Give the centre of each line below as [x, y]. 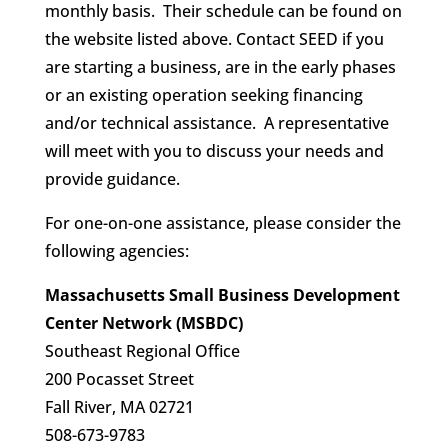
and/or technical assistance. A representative [216, 123]
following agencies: [116, 251]
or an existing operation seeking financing [203, 95]
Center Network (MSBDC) [143, 323]
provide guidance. [114, 179]
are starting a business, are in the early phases [220, 67]
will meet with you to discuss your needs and [214, 151]
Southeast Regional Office [142, 351]
